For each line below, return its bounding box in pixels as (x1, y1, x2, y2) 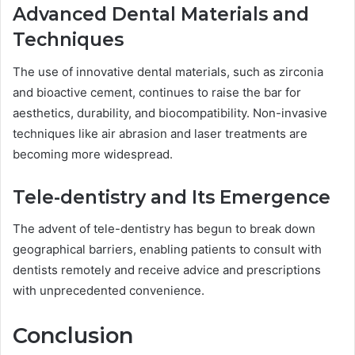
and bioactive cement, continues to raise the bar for (13, 84, 301, 100)
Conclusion (13, 323, 133, 349)
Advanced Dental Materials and (13, 3, 309, 26)
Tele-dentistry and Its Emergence (13, 185, 330, 208)
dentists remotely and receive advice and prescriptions (13, 262, 321, 278)
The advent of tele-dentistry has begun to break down (13, 221, 315, 237)
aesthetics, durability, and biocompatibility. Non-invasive (13, 105, 327, 120)
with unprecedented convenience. (13, 283, 204, 299)
